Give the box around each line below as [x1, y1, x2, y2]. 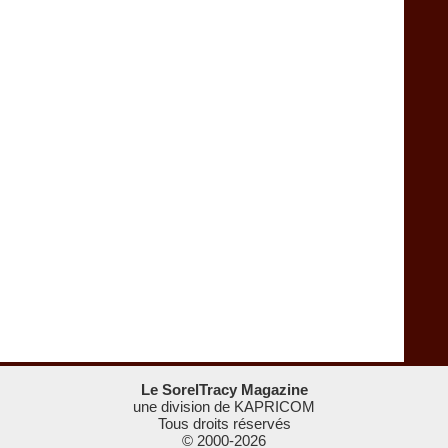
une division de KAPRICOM [133, 398, 315, 416]
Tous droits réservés [157, 415, 291, 433]
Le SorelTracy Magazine [140, 381, 308, 399]
